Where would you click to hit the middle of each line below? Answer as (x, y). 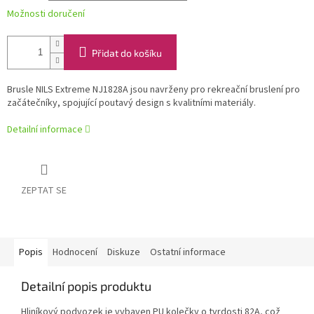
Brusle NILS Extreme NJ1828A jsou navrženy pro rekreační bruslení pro (153, 90)
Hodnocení (75, 253)
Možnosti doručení (46, 14)
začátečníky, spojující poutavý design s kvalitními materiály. (131, 103)
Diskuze (124, 253)
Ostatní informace (188, 253)
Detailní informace (45, 130)
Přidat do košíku (127, 53)
